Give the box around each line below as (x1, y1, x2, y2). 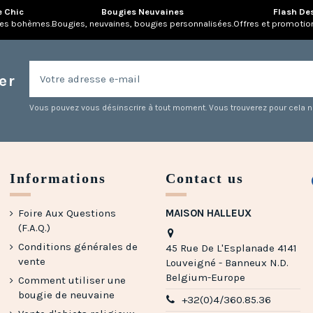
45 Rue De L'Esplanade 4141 (165, 242, 297, 255)
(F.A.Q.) (17, 221, 50, 234)
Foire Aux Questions (17, 206, 116, 219)
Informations (9, 170, 106, 186)
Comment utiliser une (17, 273, 126, 286)
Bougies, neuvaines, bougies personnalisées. (52, 18, 233, 29)
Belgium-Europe (165, 271, 245, 284)
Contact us (165, 170, 244, 186)
